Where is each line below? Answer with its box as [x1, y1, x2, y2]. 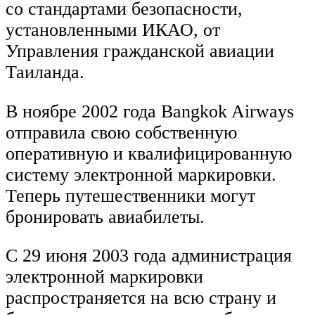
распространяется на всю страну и [6, 288, 276, 309]
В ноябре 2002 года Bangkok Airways [6, 101, 294, 122]
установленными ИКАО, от [6, 20, 220, 41]
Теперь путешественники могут [6, 185, 255, 206]
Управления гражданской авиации [6, 41, 274, 62]
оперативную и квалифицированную [6, 143, 292, 164]
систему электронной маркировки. [6, 164, 276, 185]
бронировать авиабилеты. [6, 206, 205, 227]
